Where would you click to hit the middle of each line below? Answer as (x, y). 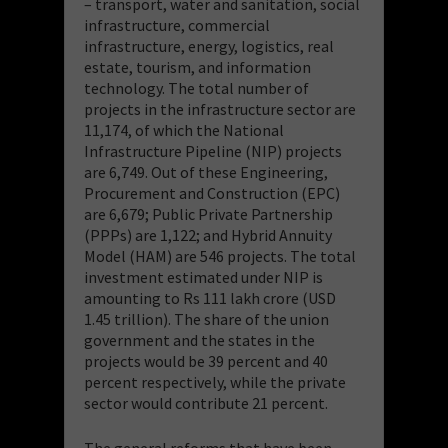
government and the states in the (199, 339)
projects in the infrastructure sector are (220, 108)
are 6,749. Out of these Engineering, (206, 171)
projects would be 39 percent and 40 (206, 360)
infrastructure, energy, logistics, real (209, 45)
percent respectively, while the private (215, 381)
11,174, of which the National (184, 129)
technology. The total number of (196, 87)
